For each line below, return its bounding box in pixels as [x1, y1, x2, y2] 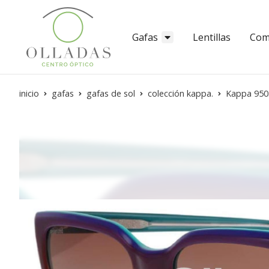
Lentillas [193, 30, 231, 44]
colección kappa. [148, 88, 213, 100]
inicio [19, 88, 39, 100]
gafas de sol [86, 88, 135, 100]
